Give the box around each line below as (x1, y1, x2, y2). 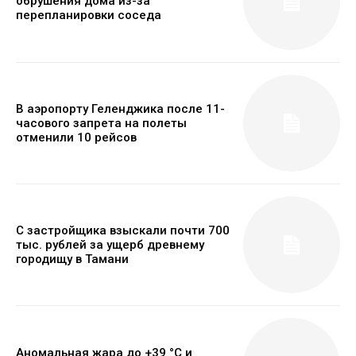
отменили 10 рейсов (16, 130, 137, 145)
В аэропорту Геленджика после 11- (16, 101, 225, 116)
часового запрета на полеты (16, 115, 187, 130)
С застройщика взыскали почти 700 (16, 223, 230, 238)
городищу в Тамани (16, 252, 129, 267)
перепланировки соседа (16, 8, 161, 23)
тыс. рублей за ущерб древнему (16, 238, 204, 253)
